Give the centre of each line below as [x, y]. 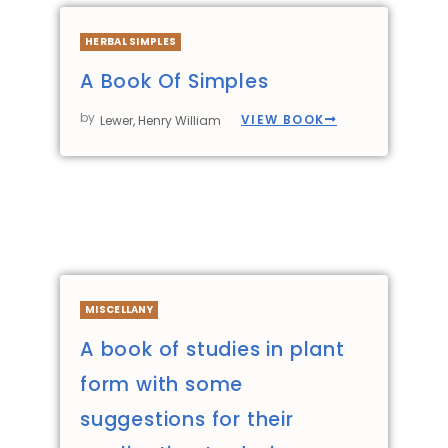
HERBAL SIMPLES [131, 41]
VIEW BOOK [283, 119]
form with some [162, 384]
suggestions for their [187, 419]
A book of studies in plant [212, 349]
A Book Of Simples [174, 81]
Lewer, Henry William [160, 121]
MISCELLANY [119, 309]
